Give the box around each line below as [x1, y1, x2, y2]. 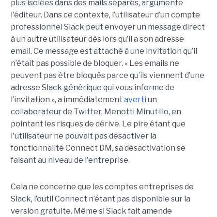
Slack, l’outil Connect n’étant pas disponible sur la [10, 194, 190, 204]
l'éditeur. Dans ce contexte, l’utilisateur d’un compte [10, 10, 200, 20]
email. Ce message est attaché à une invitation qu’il [10, 46, 197, 56]
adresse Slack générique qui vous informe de [10, 83, 174, 93]
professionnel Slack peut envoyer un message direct [10, 22, 205, 32]
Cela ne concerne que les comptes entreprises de [10, 182, 194, 192]
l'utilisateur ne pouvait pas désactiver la [10, 131, 156, 141]
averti [124, 95, 146, 105]
